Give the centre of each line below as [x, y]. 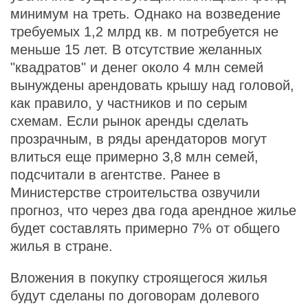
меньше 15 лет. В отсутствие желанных [136, 49]
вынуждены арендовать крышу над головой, [152, 85]
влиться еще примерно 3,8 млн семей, [134, 157]
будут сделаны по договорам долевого [135, 296]
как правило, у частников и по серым [129, 103]
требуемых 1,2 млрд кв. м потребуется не [144, 32]
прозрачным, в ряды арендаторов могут [139, 139]
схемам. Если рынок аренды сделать [129, 121]
